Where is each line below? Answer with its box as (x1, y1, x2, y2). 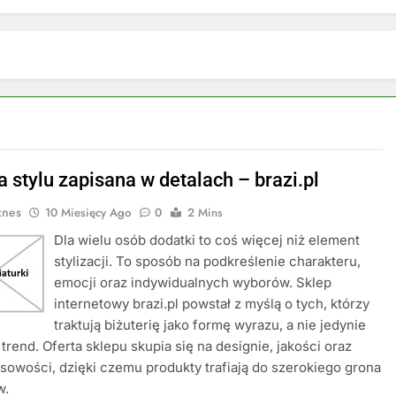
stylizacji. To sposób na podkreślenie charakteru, (54, 253, 362, 270)
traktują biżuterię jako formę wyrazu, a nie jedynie (54, 316, 367, 333)
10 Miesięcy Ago (45, 204, 132, 221)
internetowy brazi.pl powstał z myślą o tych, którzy (54, 295, 370, 312)
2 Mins (187, 204, 224, 221)
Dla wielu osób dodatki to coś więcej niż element (54, 232, 361, 248)
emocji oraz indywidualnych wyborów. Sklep (54, 274, 332, 291)
